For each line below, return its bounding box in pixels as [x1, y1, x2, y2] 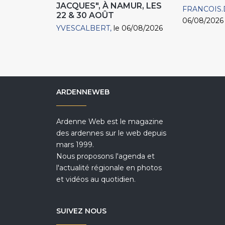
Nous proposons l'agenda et [56, 152, 155, 161]
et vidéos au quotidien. [56, 175, 136, 184]
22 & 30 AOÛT [56, 11, 114, 21]
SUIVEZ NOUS [56, 206, 106, 216]
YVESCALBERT [56, 24, 110, 33]
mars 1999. [56, 140, 94, 150]
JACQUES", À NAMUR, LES [56, 1, 162, 11]
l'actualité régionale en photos [56, 163, 162, 173]
